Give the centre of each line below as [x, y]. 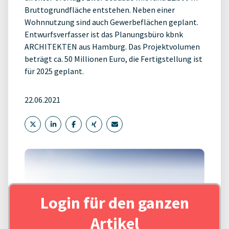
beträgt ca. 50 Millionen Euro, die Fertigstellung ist [113, 59]
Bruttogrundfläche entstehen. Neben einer [100, 10]
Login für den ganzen [114, 203]
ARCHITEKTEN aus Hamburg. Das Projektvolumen [112, 47]
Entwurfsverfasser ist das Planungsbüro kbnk [104, 34]
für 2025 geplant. [54, 71]
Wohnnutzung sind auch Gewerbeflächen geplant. [111, 22]
